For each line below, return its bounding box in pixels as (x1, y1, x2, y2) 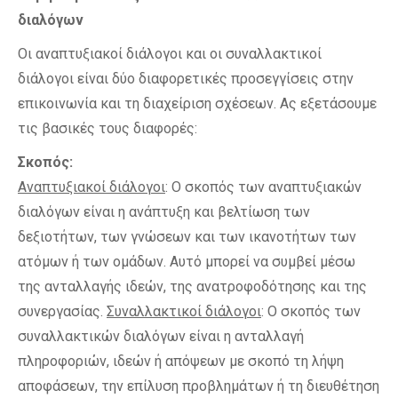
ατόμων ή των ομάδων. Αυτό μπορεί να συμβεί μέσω (18, 253, 355, 270)
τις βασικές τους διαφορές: (18, 120, 197, 137)
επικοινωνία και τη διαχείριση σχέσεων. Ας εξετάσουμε (18, 95, 377, 112)
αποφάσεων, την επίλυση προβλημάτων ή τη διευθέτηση (18, 378, 379, 394)
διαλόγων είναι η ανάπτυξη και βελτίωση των (18, 203, 310, 220)
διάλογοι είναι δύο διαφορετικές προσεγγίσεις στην (18, 70, 354, 87)
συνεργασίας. (18, 303, 107, 320)
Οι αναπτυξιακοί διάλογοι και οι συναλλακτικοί (18, 45, 322, 62)
